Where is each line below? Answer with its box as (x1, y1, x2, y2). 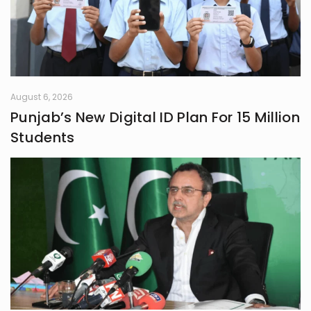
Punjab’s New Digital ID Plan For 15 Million (10, 108, 300, 128)
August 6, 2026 (10, 91, 73, 103)
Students (10, 128, 75, 148)
